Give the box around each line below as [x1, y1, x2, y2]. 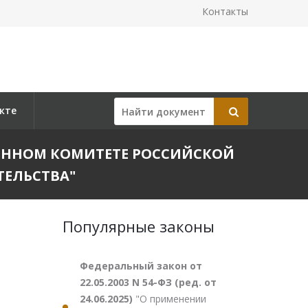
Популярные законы [63, 216, 214, 236]
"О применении [135, 292, 206, 305]
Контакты [202, 5, 248, 18]
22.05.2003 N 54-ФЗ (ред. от [80, 276, 217, 289]
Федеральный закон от [80, 259, 202, 272]
